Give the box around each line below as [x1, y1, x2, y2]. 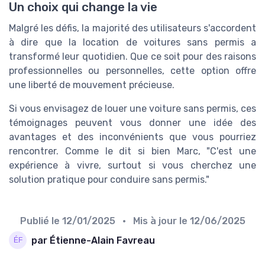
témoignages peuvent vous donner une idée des [9, 117, 256, 129]
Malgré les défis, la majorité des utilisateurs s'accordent [9, 22, 256, 34]
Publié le [20, 215, 62, 227]
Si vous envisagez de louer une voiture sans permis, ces [9, 103, 256, 115]
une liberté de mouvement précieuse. [9, 79, 174, 91]
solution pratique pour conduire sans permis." [9, 174, 209, 186]
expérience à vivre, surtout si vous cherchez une [9, 160, 256, 172]
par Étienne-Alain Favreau [31, 234, 155, 246]
